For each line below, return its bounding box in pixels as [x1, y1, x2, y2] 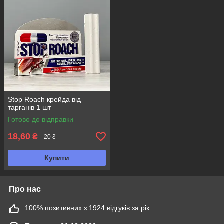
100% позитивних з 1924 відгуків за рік [25, 204, 149, 212]
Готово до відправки [8, 115, 73, 124]
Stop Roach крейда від [8, 95, 81, 104]
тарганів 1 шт [8, 103, 51, 112]
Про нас [9, 185, 41, 194]
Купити [44, 154, 69, 162]
